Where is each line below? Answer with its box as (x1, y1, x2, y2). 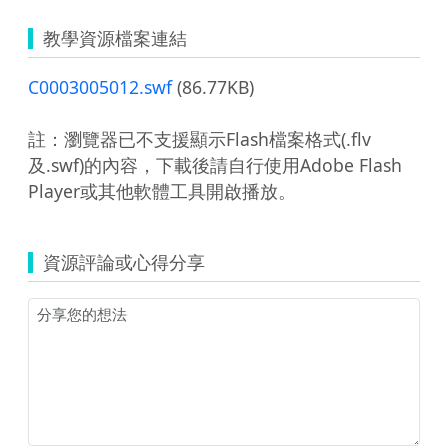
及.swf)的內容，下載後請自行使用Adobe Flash (28, 152, 402, 177)
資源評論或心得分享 (43, 249, 205, 274)
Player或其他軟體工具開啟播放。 (28, 178, 296, 203)
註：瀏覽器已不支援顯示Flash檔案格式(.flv (28, 126, 371, 151)
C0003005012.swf (28, 74, 172, 99)
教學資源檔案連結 (43, 25, 187, 50)
